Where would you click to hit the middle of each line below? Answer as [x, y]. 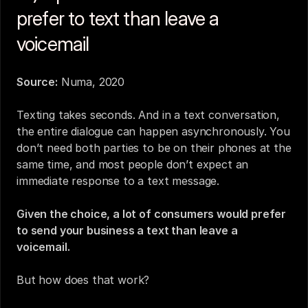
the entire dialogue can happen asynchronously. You [153, 131]
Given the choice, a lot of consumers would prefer [152, 214]
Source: [37, 82]
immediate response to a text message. [118, 181]
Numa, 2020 [91, 82]
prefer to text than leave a [118, 19]
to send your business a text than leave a [127, 230]
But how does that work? [83, 280]
